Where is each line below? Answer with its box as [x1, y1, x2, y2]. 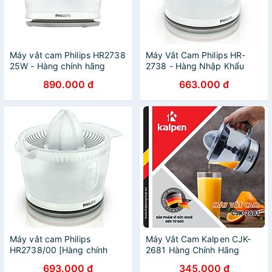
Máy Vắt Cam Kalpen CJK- [146, 234, 251, 244]
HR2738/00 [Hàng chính [10, 245, 108, 255]
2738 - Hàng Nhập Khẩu [146, 61, 245, 71]
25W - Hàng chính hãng [10, 61, 106, 71]
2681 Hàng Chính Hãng [146, 245, 239, 255]
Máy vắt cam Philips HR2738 [10, 50, 126, 60]
